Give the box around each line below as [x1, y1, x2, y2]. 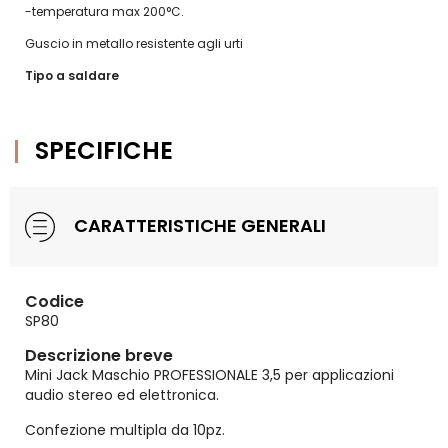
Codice [25, 290, 84, 313]
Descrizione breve [25, 344, 173, 367]
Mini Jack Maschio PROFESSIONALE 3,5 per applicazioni [25, 365, 394, 385]
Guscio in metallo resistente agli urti [25, 35, 243, 52]
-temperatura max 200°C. [25, 3, 184, 20]
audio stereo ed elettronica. [25, 385, 219, 405]
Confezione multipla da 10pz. [25, 420, 225, 440]
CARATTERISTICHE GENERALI [70, 212, 326, 238]
